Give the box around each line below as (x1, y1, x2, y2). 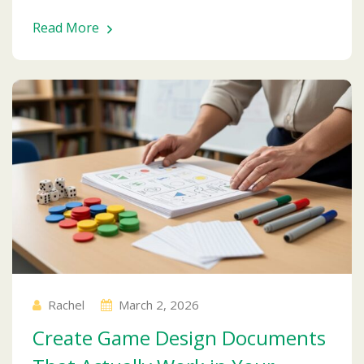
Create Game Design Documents (32, 323, 326, 351)
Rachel (48, 296, 84, 313)
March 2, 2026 (119, 296, 199, 313)
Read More (32, 18, 99, 37)
